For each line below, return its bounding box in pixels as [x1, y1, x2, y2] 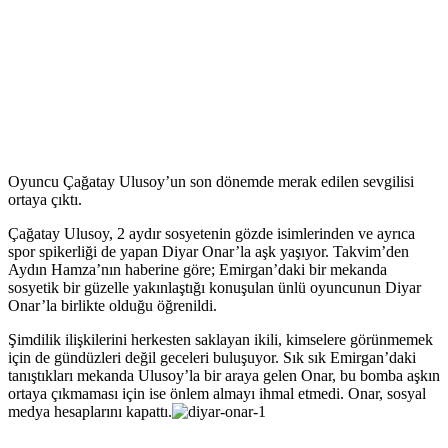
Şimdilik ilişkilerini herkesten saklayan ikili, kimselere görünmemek [8, 330, 433, 348]
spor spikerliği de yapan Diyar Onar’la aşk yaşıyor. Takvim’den [8, 242, 409, 260]
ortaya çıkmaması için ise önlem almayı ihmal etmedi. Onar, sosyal [8, 384, 426, 402]
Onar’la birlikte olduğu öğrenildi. [8, 296, 217, 314]
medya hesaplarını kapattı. [8, 402, 172, 420]
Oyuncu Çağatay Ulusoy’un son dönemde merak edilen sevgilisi [8, 172, 414, 190]
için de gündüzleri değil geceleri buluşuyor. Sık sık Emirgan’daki [8, 348, 416, 366]
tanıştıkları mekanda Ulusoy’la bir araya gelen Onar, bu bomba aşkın [8, 366, 440, 384]
